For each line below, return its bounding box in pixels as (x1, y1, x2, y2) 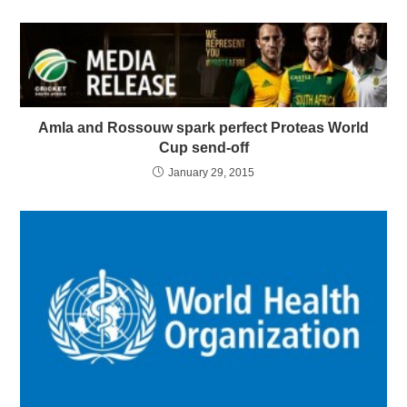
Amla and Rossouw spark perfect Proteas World (38, 119, 369, 135)
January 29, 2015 (168, 165, 254, 179)
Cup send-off (158, 139, 249, 155)
